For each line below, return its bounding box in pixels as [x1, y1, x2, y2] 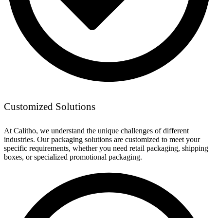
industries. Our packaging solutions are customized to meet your [4, 135, 200, 144]
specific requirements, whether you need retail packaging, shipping [4, 144, 208, 152]
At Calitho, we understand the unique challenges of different [4, 126, 189, 135]
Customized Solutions [4, 100, 95, 112]
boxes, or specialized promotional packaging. [4, 152, 142, 161]
